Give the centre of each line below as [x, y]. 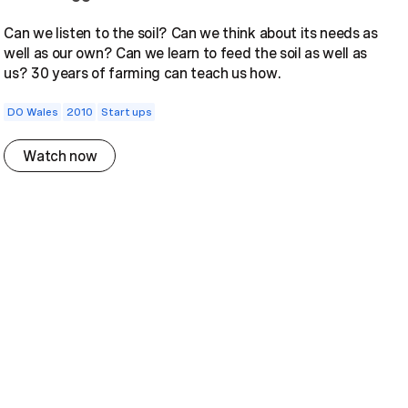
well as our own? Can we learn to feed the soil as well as [186, 52]
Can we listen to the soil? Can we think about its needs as [191, 32]
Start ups [127, 111]
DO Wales [33, 111]
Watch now [60, 155]
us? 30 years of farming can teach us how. [143, 72]
